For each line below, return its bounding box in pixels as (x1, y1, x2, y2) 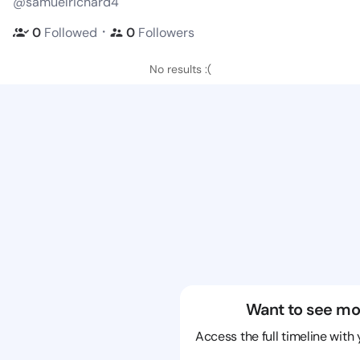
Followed (44, 23, 97, 41)
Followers (138, 23, 194, 41)
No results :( (149, 62, 211, 76)
